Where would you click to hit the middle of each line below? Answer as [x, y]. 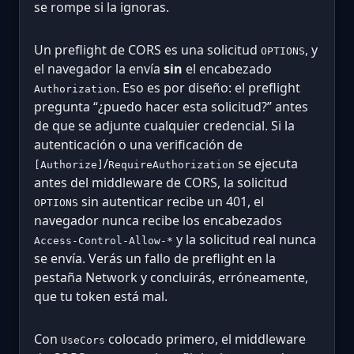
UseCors [83, 341]
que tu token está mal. [101, 297]
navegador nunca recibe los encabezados [158, 221]
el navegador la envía [99, 69]
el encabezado [227, 69]
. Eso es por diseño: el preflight [208, 88]
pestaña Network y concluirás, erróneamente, [171, 278]
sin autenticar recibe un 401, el [171, 202]
